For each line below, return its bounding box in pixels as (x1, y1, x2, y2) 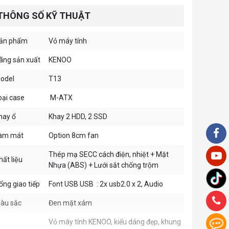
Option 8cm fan (49, 131, 99, 140)
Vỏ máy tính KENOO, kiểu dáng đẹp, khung (49, 218, 181, 226)
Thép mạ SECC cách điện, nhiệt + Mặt (49, 150, 169, 159)
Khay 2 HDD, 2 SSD (49, 112, 107, 121)
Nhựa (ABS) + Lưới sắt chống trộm (49, 161, 158, 170)
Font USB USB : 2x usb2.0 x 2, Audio (49, 180, 163, 189)
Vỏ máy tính (49, 37, 87, 45)
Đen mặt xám (49, 199, 92, 208)
